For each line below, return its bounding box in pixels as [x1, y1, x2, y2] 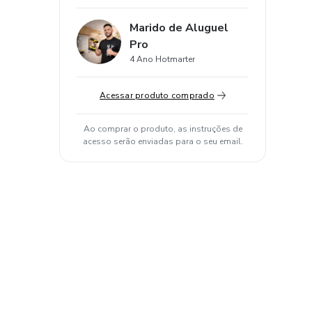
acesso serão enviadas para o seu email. [82, 136, 243, 147]
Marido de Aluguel [130, 20, 228, 36]
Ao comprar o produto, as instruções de [83, 123, 242, 134]
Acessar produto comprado [100, 90, 214, 101]
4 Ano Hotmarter [130, 54, 195, 65]
